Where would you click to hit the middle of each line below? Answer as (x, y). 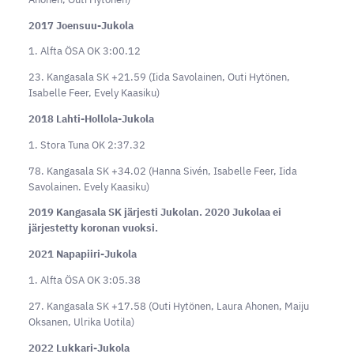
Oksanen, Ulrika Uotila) (81, 322)
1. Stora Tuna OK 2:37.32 (87, 145)
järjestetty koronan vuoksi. (93, 228)
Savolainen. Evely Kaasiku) (88, 186)
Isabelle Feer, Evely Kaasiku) (94, 93)
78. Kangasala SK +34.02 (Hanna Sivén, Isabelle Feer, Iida (162, 171)
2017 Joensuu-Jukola (81, 25)
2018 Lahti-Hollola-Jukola (91, 119)
